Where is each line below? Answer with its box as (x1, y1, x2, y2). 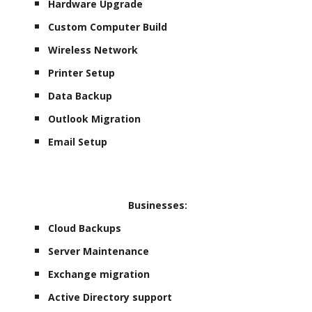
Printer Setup (48, 65, 116, 79)
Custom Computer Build (48, 19, 168, 33)
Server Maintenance (48, 244, 150, 258)
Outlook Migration (48, 111, 141, 125)
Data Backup (48, 88, 113, 102)
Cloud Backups (48, 221, 122, 235)
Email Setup (48, 134, 108, 148)
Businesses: (125, 198, 187, 212)
